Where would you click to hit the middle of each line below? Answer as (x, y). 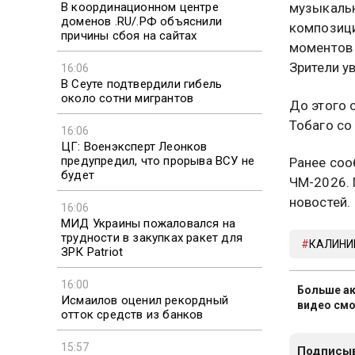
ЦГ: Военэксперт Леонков (134, 146)
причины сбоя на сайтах (129, 35)
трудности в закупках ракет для (152, 237)
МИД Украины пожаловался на (149, 223)
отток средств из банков (132, 314)
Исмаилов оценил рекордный (145, 300)
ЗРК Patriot (92, 252)
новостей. (320, 202)
